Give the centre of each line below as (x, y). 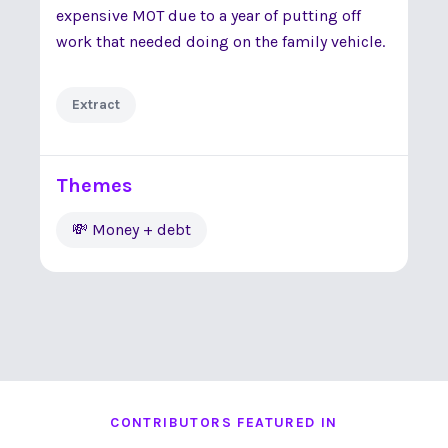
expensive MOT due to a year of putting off (208, 15)
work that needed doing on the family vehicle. (220, 41)
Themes (94, 185)
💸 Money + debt (131, 229)
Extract (96, 104)
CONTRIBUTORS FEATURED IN (224, 422)
